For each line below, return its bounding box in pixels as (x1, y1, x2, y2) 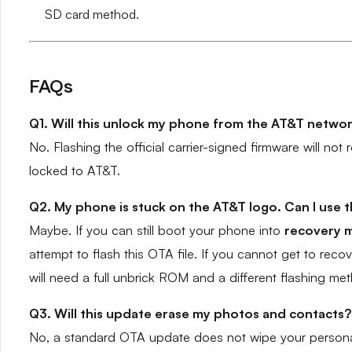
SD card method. (45, 6, 139, 22)
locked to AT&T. (29, 163, 120, 178)
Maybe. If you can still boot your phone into (29, 222, 284, 238)
